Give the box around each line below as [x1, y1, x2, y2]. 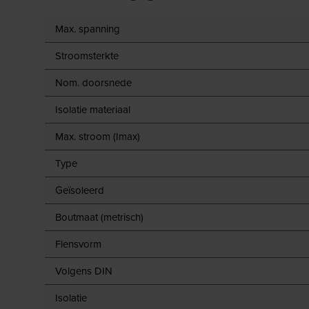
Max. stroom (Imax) [55, 128, 140, 144]
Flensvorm [55, 236, 101, 252]
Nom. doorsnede [55, 74, 132, 90]
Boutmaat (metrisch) [55, 209, 143, 225]
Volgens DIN [55, 263, 112, 279]
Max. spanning [55, 21, 120, 37]
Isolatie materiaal [55, 101, 130, 117]
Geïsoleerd [55, 182, 104, 198]
